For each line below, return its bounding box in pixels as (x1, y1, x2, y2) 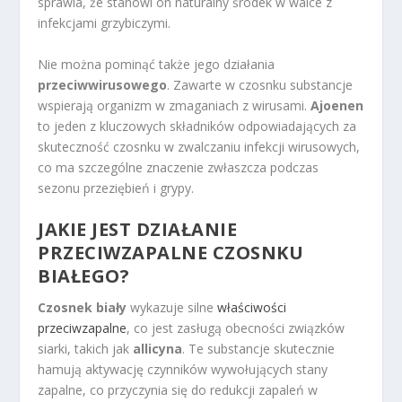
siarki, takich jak (38, 339, 134, 357)
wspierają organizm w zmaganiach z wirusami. (38, 96, 311, 114)
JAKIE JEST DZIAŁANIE (38, 216, 238, 241)
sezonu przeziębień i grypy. (38, 179, 195, 197)
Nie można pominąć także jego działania (38, 55, 275, 73)
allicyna (133, 339, 183, 357)
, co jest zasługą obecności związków (127, 319, 345, 336)
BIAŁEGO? (38, 263, 130, 288)
